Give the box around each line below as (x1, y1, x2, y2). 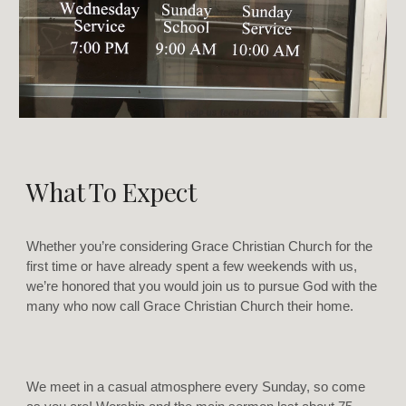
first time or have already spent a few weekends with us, (26, 258, 358, 274)
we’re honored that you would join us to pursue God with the (26, 278, 378, 294)
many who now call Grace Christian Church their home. (26, 298, 354, 314)
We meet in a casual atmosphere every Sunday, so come (26, 380, 366, 395)
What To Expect (26, 174, 197, 208)
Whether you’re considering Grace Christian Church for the (26, 238, 373, 254)
